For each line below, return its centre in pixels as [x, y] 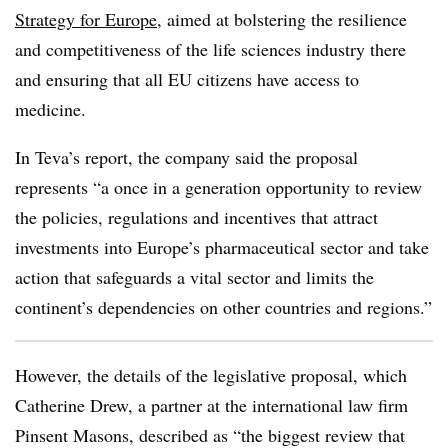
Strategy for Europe [86, 19]
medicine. [50, 109]
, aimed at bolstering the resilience [282, 19]
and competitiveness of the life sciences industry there [210, 49]
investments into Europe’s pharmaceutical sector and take [222, 247]
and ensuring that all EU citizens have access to [187, 79]
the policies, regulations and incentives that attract [196, 217]
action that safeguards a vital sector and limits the [194, 277]
